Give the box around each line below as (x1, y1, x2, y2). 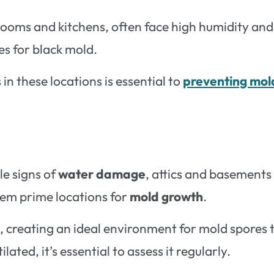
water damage (58, 166, 146, 182)
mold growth (130, 188, 204, 205)
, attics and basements (146, 166, 272, 182)
